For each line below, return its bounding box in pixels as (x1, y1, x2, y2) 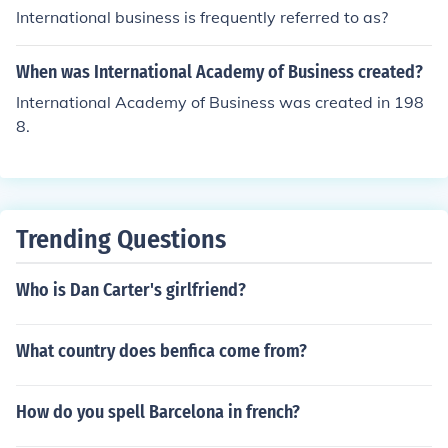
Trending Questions (16, 224, 226, 255)
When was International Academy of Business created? (16, 61, 423, 83)
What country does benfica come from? (16, 340, 307, 362)
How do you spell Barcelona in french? (16, 401, 300, 423)
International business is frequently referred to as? (16, 7, 388, 27)
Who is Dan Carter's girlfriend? (16, 279, 246, 301)
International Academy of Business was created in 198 (16, 92, 424, 112)
